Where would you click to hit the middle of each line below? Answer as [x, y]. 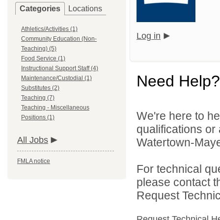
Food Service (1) [43, 58]
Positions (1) [38, 117]
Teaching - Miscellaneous [55, 108]
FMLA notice [34, 161]
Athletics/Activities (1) [49, 29]
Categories [40, 9]
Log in [149, 36]
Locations [85, 9]
